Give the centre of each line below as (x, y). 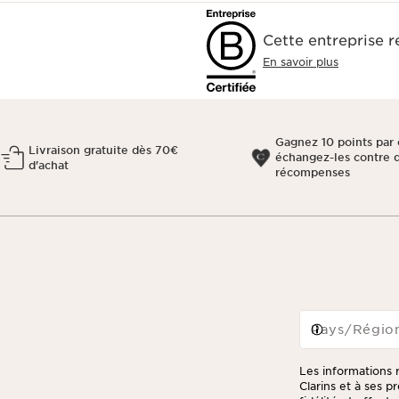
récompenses (312, 172)
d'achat (49, 165)
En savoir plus (301, 62)
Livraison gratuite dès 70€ (103, 150)
